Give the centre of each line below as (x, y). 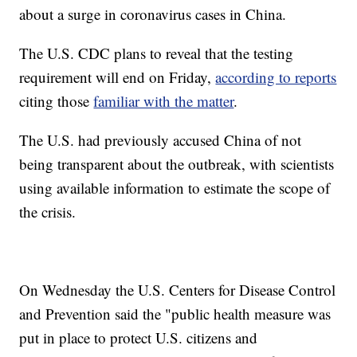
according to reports (276, 77)
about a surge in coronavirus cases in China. (153, 14)
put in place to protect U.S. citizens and (139, 338)
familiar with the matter (164, 101)
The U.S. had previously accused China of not (161, 140)
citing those (57, 101)
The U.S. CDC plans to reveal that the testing (157, 53)
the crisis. (48, 212)
